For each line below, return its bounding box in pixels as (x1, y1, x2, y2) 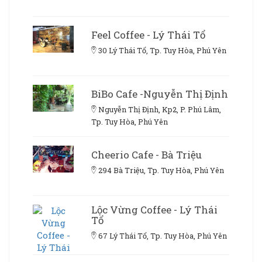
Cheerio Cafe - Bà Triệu (91, 147, 202, 161)
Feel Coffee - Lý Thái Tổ (91, 27, 205, 42)
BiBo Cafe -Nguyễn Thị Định (91, 87, 228, 101)
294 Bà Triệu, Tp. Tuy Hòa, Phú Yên (98, 165, 224, 175)
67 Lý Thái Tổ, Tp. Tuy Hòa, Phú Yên (98, 230, 227, 240)
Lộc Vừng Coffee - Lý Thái (91, 202, 218, 216)
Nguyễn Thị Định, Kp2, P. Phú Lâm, (98, 104, 221, 114)
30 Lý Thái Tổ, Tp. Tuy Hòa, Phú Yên (98, 45, 226, 55)
